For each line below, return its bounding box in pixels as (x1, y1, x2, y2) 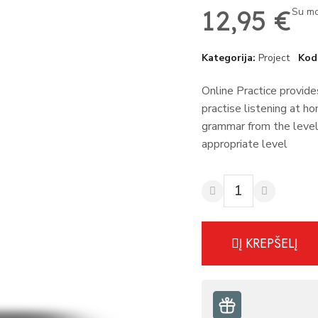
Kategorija (202, 51, 253, 65)
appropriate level (202, 136, 287, 152)
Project (258, 51, 290, 65)
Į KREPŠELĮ (239, 234, 297, 253)
